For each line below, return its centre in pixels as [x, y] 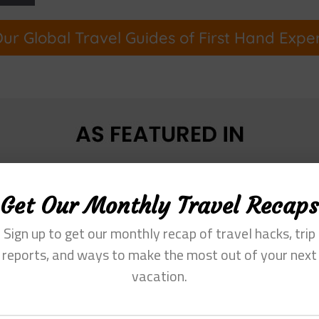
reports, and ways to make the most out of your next [159, 254]
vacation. [159, 276]
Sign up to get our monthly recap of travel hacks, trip [159, 233]
